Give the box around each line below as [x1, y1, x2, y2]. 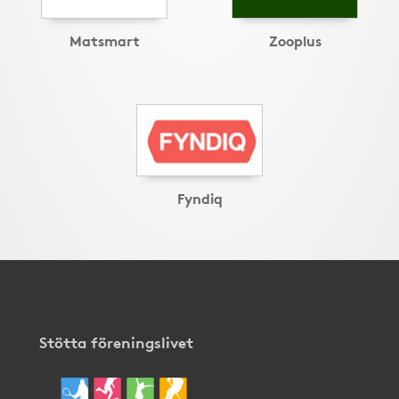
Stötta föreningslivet [39, 330, 193, 353]
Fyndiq [176, 186, 223, 208]
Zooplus [268, 28, 322, 50]
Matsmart [69, 28, 140, 50]
